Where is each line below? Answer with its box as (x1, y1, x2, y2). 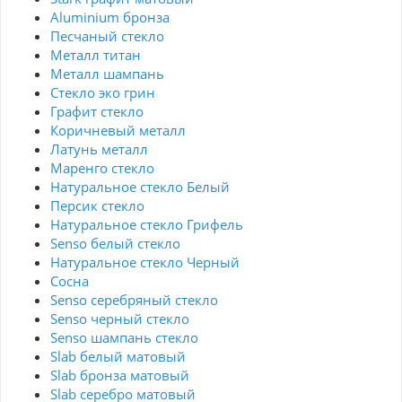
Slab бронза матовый (50, 366, 189, 385)
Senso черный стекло (50, 310, 189, 328)
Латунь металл (50, 140, 148, 159)
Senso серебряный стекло (50, 291, 218, 310)
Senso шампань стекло (50, 328, 198, 347)
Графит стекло (50, 102, 144, 121)
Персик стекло (50, 197, 144, 215)
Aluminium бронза (50, 8, 170, 27)
